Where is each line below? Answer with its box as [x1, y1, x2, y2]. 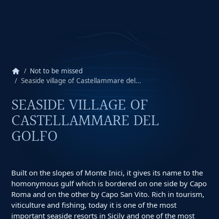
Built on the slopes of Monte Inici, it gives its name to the [11, 167, 203, 177]
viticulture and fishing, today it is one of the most [11, 199, 176, 210]
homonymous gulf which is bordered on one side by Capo [11, 178, 207, 188]
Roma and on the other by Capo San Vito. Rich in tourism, [11, 189, 204, 199]
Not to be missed [30, 66, 83, 76]
